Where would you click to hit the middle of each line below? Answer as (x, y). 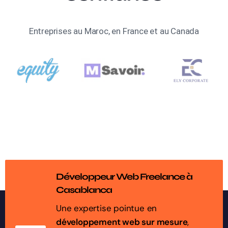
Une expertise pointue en (107, 208)
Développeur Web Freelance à (124, 177)
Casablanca (84, 190)
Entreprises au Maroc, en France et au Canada (114, 31)
